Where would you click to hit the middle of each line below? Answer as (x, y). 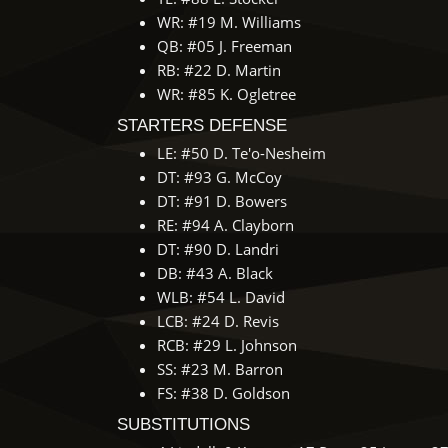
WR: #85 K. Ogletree (226, 94)
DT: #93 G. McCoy (219, 177)
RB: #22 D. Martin (219, 70)
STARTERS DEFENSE (202, 125)
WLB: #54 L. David (221, 297)
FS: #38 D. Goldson (223, 393)
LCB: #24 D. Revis (218, 321)
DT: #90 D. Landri (218, 249)
